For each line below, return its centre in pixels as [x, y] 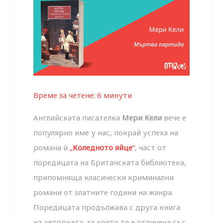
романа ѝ [52, 147]
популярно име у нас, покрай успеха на [106, 132]
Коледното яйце [103, 147]
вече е [174, 117]
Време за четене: [65, 95]
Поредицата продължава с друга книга [107, 207]
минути [118, 95]
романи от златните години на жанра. [104, 192]
